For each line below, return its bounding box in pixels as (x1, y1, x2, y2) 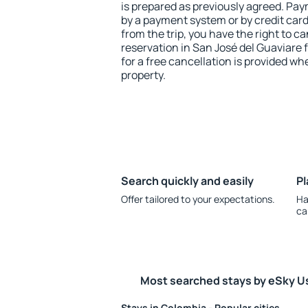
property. (121, 67, 166, 82)
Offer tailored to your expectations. (121, 192, 275, 206)
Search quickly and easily (121, 173, 254, 188)
